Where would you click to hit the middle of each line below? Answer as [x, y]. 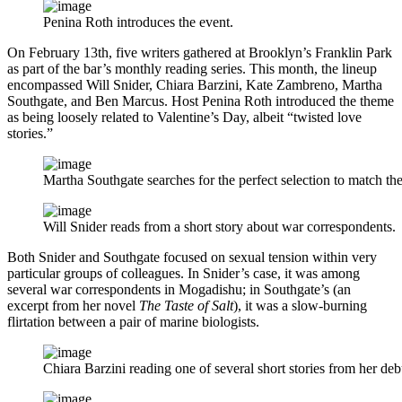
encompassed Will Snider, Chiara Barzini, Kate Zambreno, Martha [195, 84]
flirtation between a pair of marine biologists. [133, 321]
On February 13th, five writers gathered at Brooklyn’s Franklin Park [200, 52]
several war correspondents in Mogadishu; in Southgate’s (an [179, 289]
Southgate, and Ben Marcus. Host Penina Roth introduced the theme [201, 100]
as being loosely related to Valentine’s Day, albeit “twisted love [184, 117]
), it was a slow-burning [300, 305]
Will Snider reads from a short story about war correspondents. [219, 226]
